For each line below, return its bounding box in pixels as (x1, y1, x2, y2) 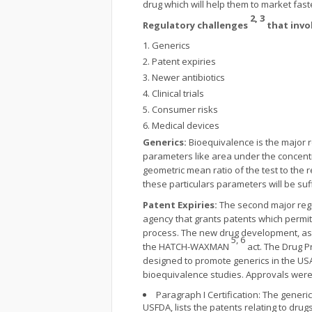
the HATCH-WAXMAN (143, 240, 231, 253)
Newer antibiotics (152, 71, 225, 84)
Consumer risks (152, 103, 218, 116)
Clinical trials (152, 87, 204, 100)
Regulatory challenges (143, 19, 250, 31)
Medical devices (152, 119, 219, 132)
